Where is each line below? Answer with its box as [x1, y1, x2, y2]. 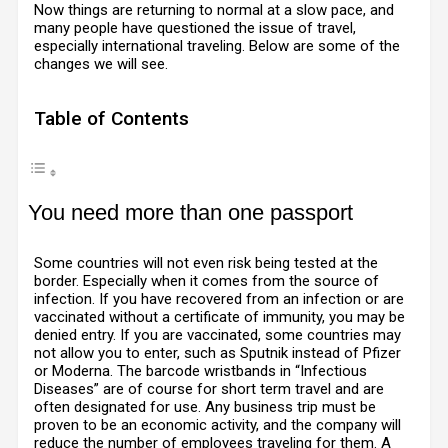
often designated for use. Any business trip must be [34, 398, 376, 416]
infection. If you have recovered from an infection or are [34, 290, 404, 308]
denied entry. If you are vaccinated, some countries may [34, 326, 401, 344]
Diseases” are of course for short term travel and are [34, 380, 384, 398]
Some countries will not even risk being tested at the [34, 254, 378, 272]
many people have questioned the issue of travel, [34, 19, 356, 37]
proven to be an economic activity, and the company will [34, 416, 401, 434]
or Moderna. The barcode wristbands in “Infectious [34, 362, 367, 380]
